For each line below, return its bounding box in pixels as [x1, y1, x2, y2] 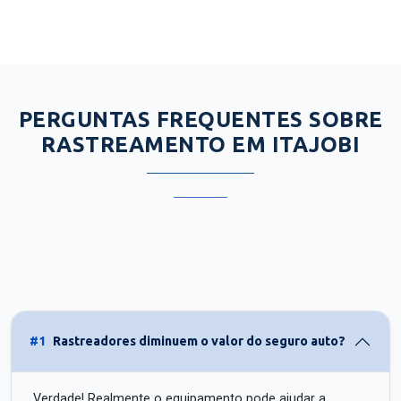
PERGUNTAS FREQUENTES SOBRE [18, 107, 383, 132]
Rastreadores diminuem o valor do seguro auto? [53, 334, 346, 349]
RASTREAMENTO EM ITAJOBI [40, 132, 361, 157]
